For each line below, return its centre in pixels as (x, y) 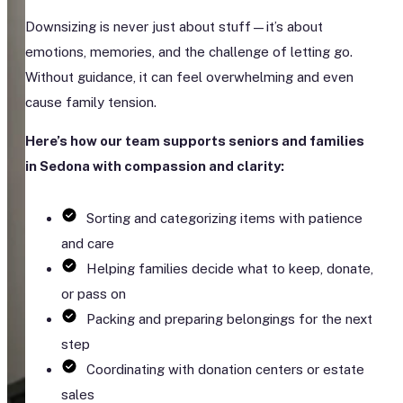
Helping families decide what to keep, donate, (230, 269)
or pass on (94, 294)
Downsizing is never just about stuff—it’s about (174, 27)
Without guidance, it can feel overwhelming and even (189, 77)
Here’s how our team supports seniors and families (195, 141)
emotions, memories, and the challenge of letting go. (189, 52)
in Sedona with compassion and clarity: (155, 166)
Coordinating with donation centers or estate (225, 370)
